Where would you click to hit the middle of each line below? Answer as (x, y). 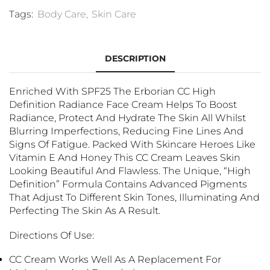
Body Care (62, 14)
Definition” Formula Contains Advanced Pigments (128, 184)
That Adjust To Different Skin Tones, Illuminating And (134, 198)
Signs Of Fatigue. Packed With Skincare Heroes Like (132, 145)
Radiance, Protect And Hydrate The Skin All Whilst (127, 118)
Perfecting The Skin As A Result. (85, 211)
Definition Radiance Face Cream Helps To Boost (123, 105)
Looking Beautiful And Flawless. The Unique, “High (130, 171)
